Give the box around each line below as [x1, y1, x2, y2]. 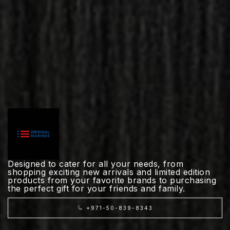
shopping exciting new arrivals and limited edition [8, 167, 210, 177]
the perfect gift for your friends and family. [8, 183, 185, 194]
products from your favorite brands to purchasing [8, 175, 216, 185]
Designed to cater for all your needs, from [8, 159, 183, 169]
